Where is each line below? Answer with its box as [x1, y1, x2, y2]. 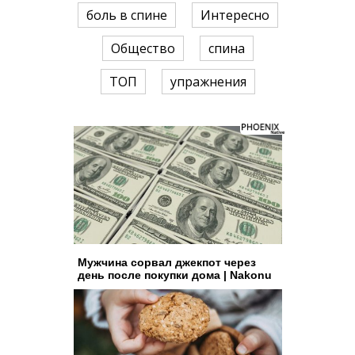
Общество [110, 40, 175, 58]
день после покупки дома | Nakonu [77, 268, 272, 281]
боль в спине [86, 6, 167, 25]
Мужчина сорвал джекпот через [77, 255, 256, 269]
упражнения [170, 73, 246, 91]
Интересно [200, 6, 269, 25]
